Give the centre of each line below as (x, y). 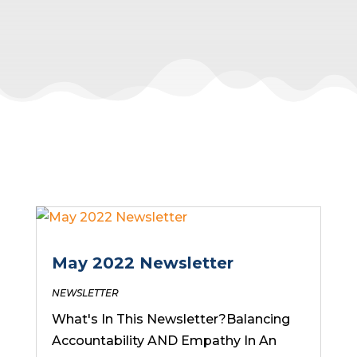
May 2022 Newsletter (142, 263)
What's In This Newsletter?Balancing (171, 320)
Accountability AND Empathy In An (164, 341)
